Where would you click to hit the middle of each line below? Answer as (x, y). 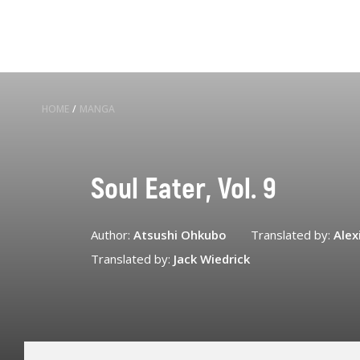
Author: (112, 234)
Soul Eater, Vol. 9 (183, 189)
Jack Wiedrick (211, 258)
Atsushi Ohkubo (180, 234)
